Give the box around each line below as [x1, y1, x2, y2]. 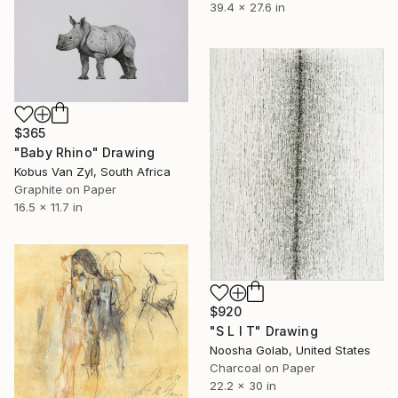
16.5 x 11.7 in [14, 199, 83, 214]
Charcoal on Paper [210, 361, 315, 376]
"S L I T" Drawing [210, 323, 318, 339]
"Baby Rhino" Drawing [14, 144, 155, 160]
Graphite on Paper [14, 181, 116, 196]
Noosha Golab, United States [210, 343, 370, 358]
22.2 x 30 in [210, 378, 276, 394]
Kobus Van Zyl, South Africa [14, 163, 171, 179]
